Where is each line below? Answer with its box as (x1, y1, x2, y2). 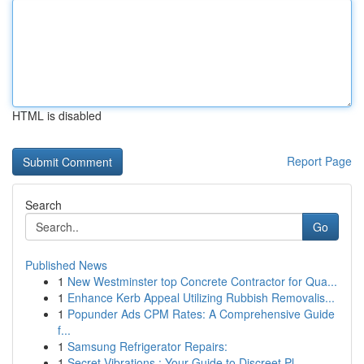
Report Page (287, 153, 352, 169)
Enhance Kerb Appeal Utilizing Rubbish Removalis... (67, 289, 335, 305)
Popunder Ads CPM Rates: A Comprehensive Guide (67, 305, 335, 322)
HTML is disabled (12, 107, 102, 123)
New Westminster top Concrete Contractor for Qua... (67, 273, 337, 289)
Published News (25, 257, 107, 273)
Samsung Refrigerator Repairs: (67, 338, 227, 354)
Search (25, 197, 62, 213)
